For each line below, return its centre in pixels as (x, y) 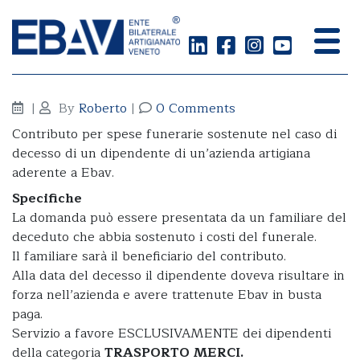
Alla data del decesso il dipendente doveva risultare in (178, 276)
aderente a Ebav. (63, 173)
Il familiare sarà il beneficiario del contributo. (149, 256)
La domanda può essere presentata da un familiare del (179, 218)
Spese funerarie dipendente (153, 52)
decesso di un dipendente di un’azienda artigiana (161, 153)
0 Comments (196, 108)
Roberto (103, 108)
